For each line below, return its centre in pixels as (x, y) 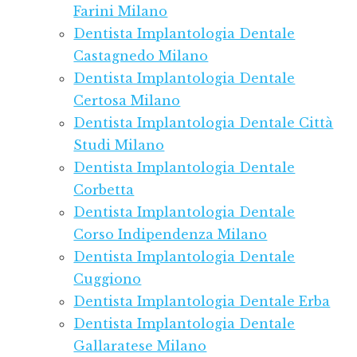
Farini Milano (121, 12)
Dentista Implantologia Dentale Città (204, 123)
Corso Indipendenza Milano (171, 235)
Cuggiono (108, 279)
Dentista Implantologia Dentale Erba (202, 302)
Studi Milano (119, 145)
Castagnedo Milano (141, 56)
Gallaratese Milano (140, 346)
